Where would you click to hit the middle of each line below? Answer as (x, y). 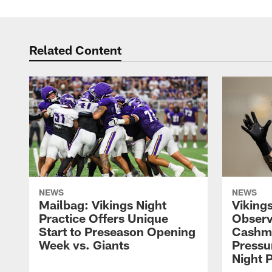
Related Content (75, 50)
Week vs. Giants (84, 245)
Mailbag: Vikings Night (103, 205)
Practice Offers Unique (104, 218)
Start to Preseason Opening (117, 232)
